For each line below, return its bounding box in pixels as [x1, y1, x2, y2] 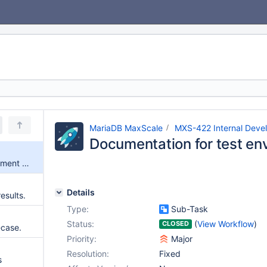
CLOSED [162, 219, 189, 228]
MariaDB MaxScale [89, 123, 163, 133]
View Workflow [197, 219, 254, 229]
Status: [67, 219, 94, 229]
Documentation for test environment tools [22, 158, 29, 168]
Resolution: [67, 249, 109, 259]
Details [67, 187, 95, 197]
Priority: [67, 234, 97, 244]
